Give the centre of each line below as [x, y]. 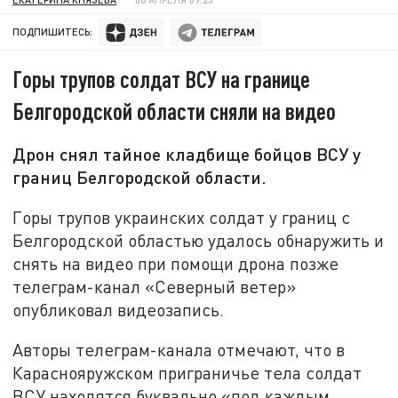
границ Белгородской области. [140, 177]
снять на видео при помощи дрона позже [176, 263]
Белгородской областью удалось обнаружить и [199, 240]
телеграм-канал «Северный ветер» [155, 286]
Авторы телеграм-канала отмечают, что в [179, 350]
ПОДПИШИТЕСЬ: [53, 32]
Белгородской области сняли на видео [175, 111]
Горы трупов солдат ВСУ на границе [162, 79]
